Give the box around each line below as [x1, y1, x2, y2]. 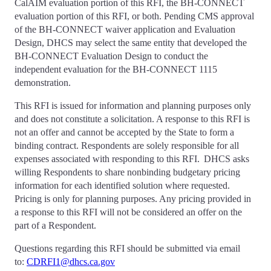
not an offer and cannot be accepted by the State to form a [15, 127, 234, 137]
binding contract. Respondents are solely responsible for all [15, 140, 239, 151]
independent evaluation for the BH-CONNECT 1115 [15, 64, 217, 74]
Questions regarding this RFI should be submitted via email [15, 243, 240, 253]
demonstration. [15, 77, 71, 88]
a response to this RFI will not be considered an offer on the [15, 207, 242, 217]
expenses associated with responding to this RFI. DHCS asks [15, 154, 249, 164]
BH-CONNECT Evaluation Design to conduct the [15, 51, 208, 61]
